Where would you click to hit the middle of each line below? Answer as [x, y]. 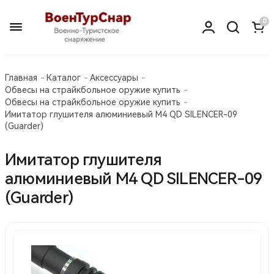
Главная [21, 77]
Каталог [64, 77]
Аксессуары [114, 77]
